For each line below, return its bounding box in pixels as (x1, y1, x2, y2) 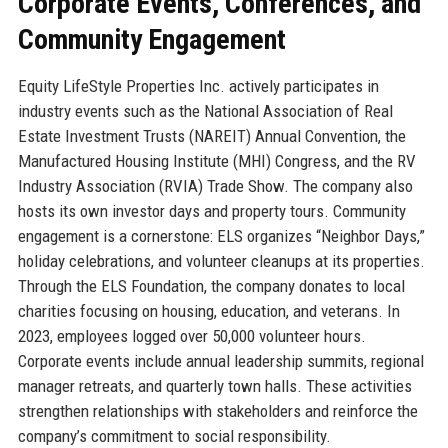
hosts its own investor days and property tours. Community (17, 200, 406, 221)
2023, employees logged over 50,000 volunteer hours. (17, 325, 366, 346)
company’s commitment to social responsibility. (17, 425, 331, 446)
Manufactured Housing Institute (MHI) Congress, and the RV (17, 150, 416, 171)
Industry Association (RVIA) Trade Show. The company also (17, 175, 413, 196)
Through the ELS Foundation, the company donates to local (17, 275, 405, 296)
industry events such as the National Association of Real (17, 100, 393, 121)
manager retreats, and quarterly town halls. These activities (17, 375, 412, 396)
